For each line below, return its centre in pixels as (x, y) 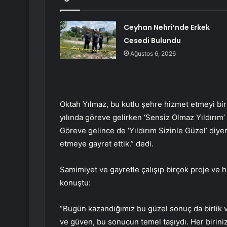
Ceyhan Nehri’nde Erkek (166, 28)
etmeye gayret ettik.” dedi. (107, 144)
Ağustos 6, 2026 (153, 54)
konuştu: (75, 183)
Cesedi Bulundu (152, 41)
